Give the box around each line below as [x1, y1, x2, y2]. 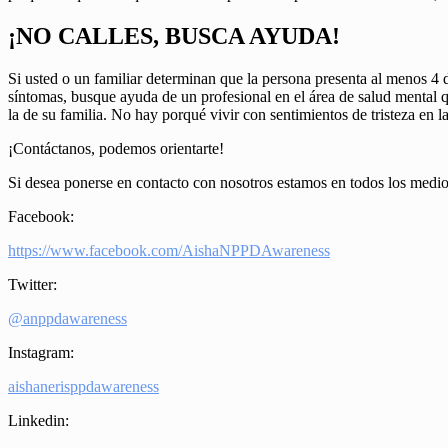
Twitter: [8, 276, 57, 294]
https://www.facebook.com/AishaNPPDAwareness [8, 242, 330, 260]
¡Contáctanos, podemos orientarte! [8, 140, 224, 158]
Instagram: [8, 344, 74, 362]
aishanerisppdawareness [8, 378, 159, 396]
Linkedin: [8, 412, 69, 430]
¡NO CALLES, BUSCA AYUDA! [8, 23, 340, 50]
